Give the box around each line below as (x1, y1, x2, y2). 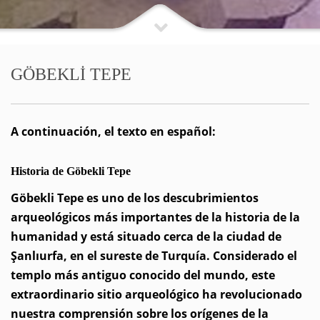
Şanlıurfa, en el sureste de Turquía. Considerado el (11, 248, 297, 264)
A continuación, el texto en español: (11, 124, 216, 139)
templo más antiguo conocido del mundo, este (11, 267, 275, 283)
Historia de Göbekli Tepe (11, 165, 131, 177)
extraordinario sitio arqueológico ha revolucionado (11, 286, 302, 302)
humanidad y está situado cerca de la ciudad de (11, 229, 281, 244)
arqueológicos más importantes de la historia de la (11, 209, 300, 225)
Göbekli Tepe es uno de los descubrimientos (11, 190, 259, 206)
